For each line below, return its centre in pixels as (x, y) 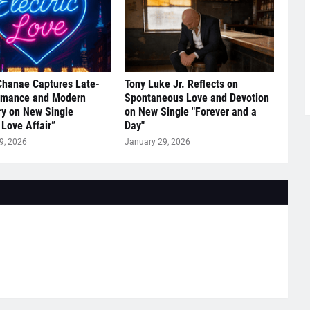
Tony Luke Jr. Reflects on (181, 84)
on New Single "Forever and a (190, 111)
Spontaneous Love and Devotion (197, 98)
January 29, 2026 (157, 142)
